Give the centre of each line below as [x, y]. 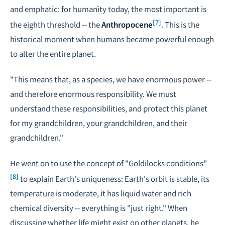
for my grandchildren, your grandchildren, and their [99, 123]
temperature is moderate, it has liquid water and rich [101, 193]
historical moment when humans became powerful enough [112, 39]
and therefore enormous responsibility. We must [93, 94]
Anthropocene [127, 24]
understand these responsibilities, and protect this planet [109, 108]
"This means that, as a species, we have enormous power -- [111, 79]
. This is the [180, 24]
